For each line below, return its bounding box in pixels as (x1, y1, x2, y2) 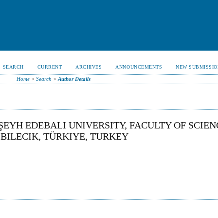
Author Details (57, 76, 91, 82)
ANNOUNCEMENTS (115, 64, 163, 70)
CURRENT (37, 64, 62, 70)
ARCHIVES (75, 64, 102, 70)
